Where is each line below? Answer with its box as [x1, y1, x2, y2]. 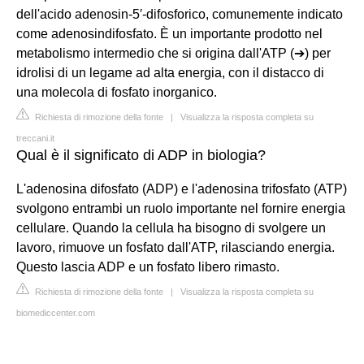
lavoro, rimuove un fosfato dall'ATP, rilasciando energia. [16, 240, 335, 254]
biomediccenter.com [16, 307, 95, 318]
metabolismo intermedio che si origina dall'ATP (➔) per [16, 45, 331, 60]
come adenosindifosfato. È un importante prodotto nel [16, 26, 323, 41]
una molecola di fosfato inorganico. [16, 84, 217, 99]
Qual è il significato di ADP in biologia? [16, 146, 266, 163]
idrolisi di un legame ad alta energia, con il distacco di [16, 65, 324, 80]
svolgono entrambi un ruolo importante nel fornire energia [16, 201, 345, 215]
